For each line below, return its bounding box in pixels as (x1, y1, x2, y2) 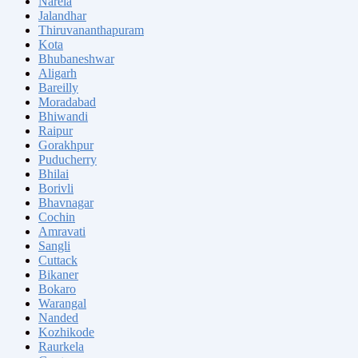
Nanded (38, 311, 78, 325)
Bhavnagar (38, 196, 93, 210)
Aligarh (38, 66, 77, 81)
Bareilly (38, 81, 78, 95)
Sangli (38, 239, 70, 253)
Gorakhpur (38, 138, 93, 153)
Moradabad (38, 95, 96, 109)
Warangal (38, 296, 86, 311)
